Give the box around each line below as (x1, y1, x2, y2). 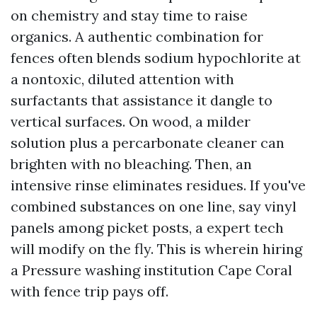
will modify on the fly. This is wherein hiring (11, 240, 302, 258)
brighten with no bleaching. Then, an (11, 155, 252, 173)
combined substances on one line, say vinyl (11, 197, 296, 215)
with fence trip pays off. (11, 282, 168, 300)
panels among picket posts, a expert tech (11, 219, 284, 236)
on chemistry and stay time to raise (11, 6, 248, 24)
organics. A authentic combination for (11, 28, 263, 45)
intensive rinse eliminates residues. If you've (11, 176, 306, 194)
